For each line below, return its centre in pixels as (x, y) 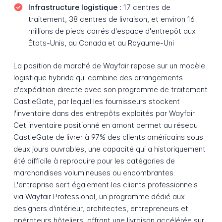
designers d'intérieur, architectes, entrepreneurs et (101, 209)
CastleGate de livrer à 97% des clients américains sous (108, 137)
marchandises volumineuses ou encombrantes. (94, 173)
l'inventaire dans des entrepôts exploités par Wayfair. (104, 113)
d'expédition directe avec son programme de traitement (110, 90)
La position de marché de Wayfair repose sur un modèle (109, 66)
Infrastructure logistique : (75, 7)
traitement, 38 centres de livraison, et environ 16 (111, 19)
